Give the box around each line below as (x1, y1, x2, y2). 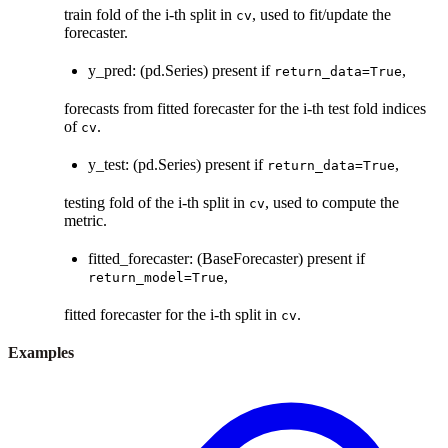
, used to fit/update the (252, 5, 391, 23)
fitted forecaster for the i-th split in (64, 305, 281, 323)
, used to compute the (265, 193, 399, 211)
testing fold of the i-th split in (64, 193, 249, 211)
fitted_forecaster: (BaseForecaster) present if (88, 249, 365, 267)
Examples (8, 343, 74, 361)
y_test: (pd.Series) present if (88, 155, 267, 173)
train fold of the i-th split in (64, 5, 236, 23)
